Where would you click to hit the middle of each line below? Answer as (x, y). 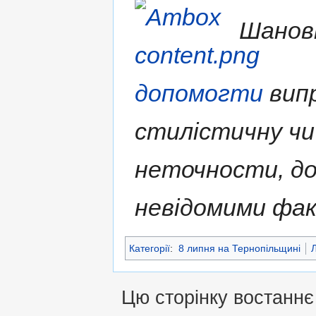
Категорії (150, 248)
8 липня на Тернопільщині (239, 248)
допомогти (199, 93)
